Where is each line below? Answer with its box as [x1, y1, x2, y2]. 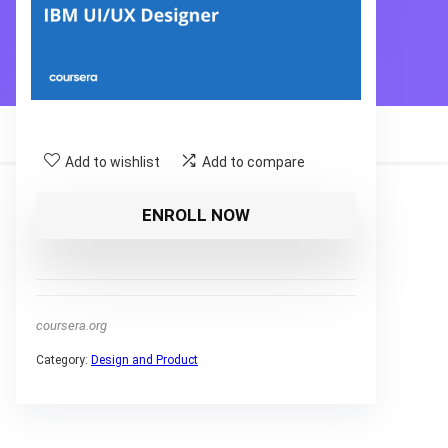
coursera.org [36, 317, 107, 333]
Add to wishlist [65, 153, 160, 170]
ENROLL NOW [142, 204, 250, 225]
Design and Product [91, 352, 198, 367]
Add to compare [202, 153, 305, 170]
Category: [36, 352, 91, 367]
